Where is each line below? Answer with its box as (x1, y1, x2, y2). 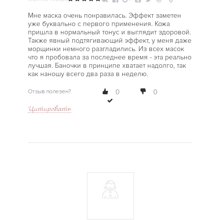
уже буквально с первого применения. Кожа (27, 20, 170, 28)
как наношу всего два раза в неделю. (27, 70, 148, 78)
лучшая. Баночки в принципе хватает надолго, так (27, 61, 186, 70)
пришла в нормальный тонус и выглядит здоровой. (27, 28, 191, 36)
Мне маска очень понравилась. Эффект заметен (27, 11, 181, 20)
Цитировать (27, 104, 71, 113)
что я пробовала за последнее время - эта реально (27, 53, 192, 61)
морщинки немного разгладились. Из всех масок (27, 45, 184, 53)
